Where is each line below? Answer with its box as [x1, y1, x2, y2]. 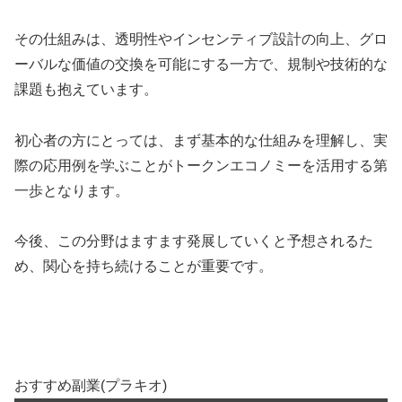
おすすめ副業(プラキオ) [14, 378, 167, 394]
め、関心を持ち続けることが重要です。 [14, 258, 273, 275]
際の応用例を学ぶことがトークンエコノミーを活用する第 [14, 157, 388, 173]
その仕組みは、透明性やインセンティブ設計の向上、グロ [14, 31, 388, 47]
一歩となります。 [14, 182, 129, 198]
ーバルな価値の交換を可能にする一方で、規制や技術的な [14, 56, 388, 72]
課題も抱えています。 [14, 81, 158, 97]
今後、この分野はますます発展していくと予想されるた [14, 233, 373, 249]
